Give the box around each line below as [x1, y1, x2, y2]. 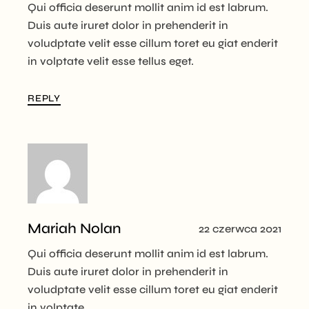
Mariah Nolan [28, 219, 122, 237]
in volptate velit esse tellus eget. [28, 54, 195, 68]
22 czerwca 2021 [198, 221, 281, 235]
